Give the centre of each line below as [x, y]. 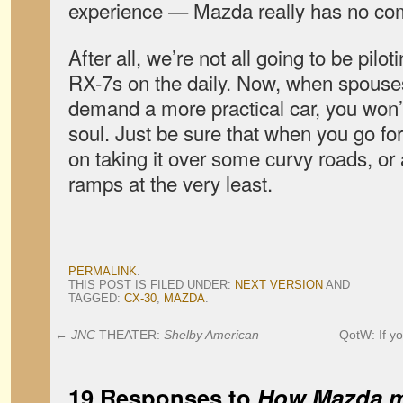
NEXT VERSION [279, 285]
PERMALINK [103, 271]
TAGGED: [96, 298]
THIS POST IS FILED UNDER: [152, 285]
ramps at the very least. [170, 183]
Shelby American [211, 335]
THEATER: [130, 335]
